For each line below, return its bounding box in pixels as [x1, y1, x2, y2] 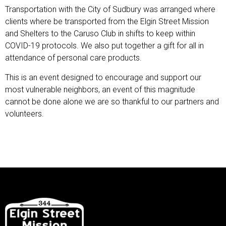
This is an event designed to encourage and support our [5, 72, 201, 82]
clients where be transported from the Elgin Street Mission [5, 17, 209, 27]
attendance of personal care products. [5, 53, 142, 63]
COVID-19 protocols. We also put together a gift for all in [5, 41, 204, 51]
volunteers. [5, 108, 44, 119]
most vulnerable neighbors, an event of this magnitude [5, 84, 195, 94]
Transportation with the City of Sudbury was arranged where [5, 5, 215, 15]
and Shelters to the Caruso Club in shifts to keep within [5, 29, 195, 39]
